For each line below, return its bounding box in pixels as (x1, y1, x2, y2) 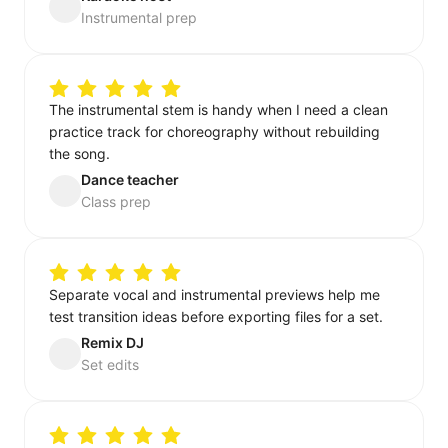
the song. (49, 145, 110, 163)
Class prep (81, 193, 151, 211)
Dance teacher (81, 171, 179, 189)
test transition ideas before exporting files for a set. (49, 307, 383, 325)
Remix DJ (81, 333, 144, 351)
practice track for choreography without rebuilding (49, 123, 380, 141)
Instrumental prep (81, 8, 197, 26)
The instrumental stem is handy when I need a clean (49, 101, 388, 119)
